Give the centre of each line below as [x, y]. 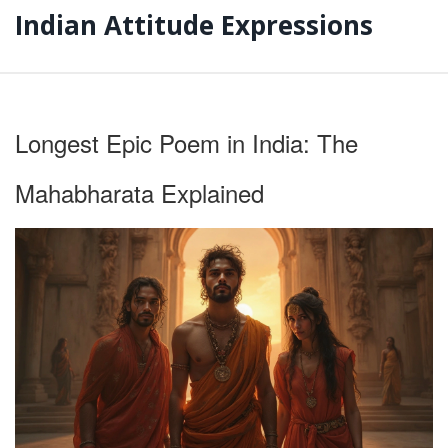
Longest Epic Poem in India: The [186, 142]
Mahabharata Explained [139, 192]
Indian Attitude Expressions [194, 25]
